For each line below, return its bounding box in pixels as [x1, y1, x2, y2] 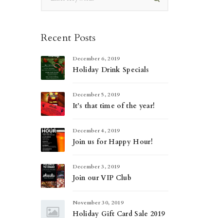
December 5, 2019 [72, 91, 120, 98]
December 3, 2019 [72, 163, 120, 170]
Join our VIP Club [72, 173, 131, 182]
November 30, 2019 [72, 199, 124, 206]
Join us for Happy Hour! [72, 137, 153, 146]
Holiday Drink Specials [72, 65, 149, 74]
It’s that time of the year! [72, 101, 155, 110]
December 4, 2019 [72, 127, 120, 134]
